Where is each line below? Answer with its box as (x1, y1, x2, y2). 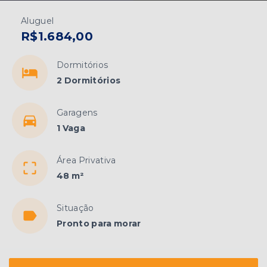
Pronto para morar (57, 218, 141, 229)
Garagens (57, 107, 98, 119)
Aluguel (21, 15, 54, 27)
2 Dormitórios (57, 75, 121, 86)
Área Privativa (57, 155, 116, 166)
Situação (57, 203, 94, 214)
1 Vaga (57, 123, 86, 134)
